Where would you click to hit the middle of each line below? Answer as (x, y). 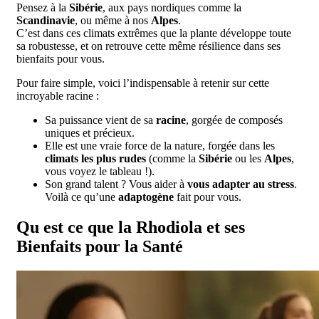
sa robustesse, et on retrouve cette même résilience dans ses (148, 46)
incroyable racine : (58, 95)
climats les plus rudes (95, 158)
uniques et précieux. (90, 132)
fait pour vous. (208, 197)
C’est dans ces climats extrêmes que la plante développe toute (154, 33)
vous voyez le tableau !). (100, 171)
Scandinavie (46, 20)
